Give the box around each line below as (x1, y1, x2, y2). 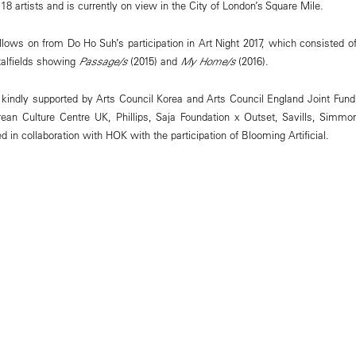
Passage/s (78, 53, 130, 68)
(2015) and (130, 53, 177, 68)
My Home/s (176, 53, 238, 68)
